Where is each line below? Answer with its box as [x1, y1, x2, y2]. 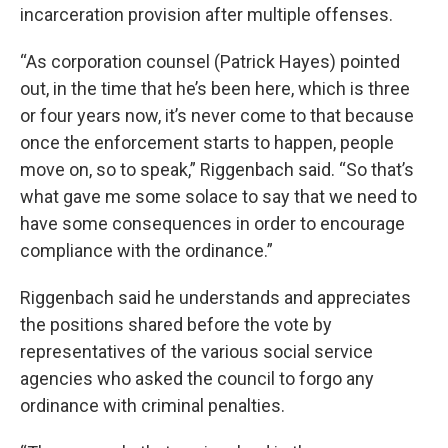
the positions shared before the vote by [20, 314, 332, 336]
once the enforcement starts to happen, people [20, 132, 394, 154]
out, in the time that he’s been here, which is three [20, 78, 410, 100]
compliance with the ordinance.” [20, 240, 273, 262]
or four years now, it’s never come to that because [20, 105, 414, 127]
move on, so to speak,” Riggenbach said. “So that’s [20, 159, 414, 181]
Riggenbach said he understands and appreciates [20, 287, 411, 309]
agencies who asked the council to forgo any [20, 368, 374, 390]
